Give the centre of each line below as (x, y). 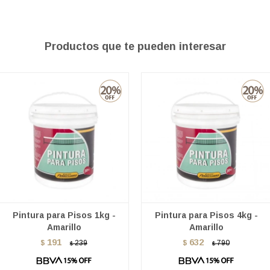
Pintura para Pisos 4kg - (206, 215)
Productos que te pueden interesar (135, 47)
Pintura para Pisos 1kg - (64, 215)
